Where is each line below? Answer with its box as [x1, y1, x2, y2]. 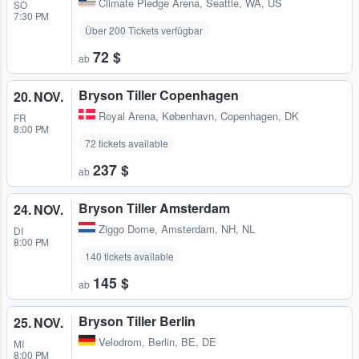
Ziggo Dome [99, 221, 155, 237]
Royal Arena [99, 108, 155, 124]
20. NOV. [14, 87, 63, 106]
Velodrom [99, 334, 142, 350]
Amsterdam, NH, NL [161, 221, 255, 237]
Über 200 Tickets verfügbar [85, 22, 203, 37]
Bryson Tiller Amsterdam [79, 199, 230, 218]
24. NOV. [14, 200, 63, 220]
